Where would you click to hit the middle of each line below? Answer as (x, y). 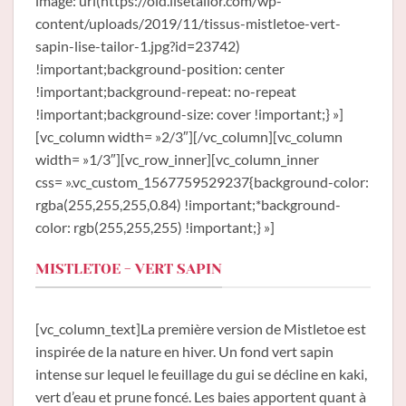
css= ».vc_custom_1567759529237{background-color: (202, 182)
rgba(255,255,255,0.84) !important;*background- (188, 205)
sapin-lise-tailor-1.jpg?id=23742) (138, 46)
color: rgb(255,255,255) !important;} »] (155, 227)
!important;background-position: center (160, 69)
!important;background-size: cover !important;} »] (189, 114)
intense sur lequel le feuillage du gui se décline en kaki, (201, 374)
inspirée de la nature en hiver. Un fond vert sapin (184, 352)
